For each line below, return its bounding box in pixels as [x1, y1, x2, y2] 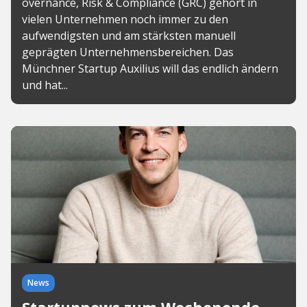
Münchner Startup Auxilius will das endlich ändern [22, 61, 278, 76]
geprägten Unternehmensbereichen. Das [22, 45, 234, 60]
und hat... [22, 77, 68, 93]
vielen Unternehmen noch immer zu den [22, 12, 228, 27]
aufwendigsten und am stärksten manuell [22, 28, 236, 43]
